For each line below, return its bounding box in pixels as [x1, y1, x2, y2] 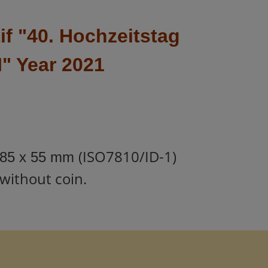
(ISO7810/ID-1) [78, 147, 176, 166]
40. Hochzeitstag [26, 25, 180, 47]
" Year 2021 [2, 54, 105, 75]
